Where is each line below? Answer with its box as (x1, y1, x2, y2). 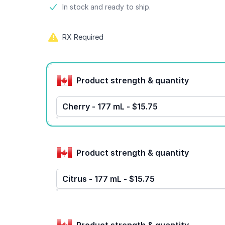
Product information (48, 2, 127, 12)
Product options (48, 62, 111, 72)
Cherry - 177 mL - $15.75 (62, 101, 158, 111)
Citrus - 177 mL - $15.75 (62, 174, 155, 184)
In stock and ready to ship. (62, 3, 151, 11)
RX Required (62, 33, 103, 41)
